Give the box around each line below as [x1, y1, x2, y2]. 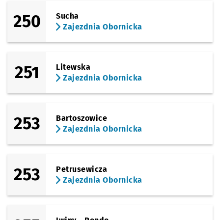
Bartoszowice [56, 113, 108, 123]
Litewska [56, 62, 91, 72]
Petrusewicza [56, 165, 108, 174]
